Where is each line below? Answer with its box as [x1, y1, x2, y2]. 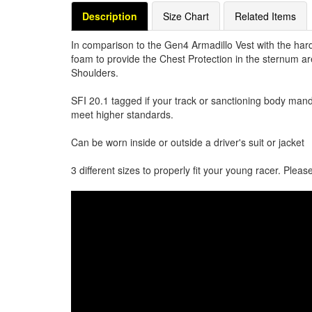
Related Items [235, 9, 296, 23]
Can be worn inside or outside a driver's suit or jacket [71, 135, 304, 149]
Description [82, 9, 137, 23]
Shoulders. [71, 65, 118, 79]
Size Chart [163, 9, 209, 23]
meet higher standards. [71, 107, 173, 121]
